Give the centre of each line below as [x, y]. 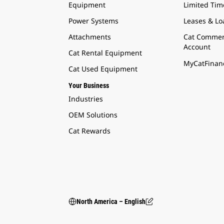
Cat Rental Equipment [105, 53]
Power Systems [93, 21]
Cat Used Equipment [103, 69]
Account [197, 47]
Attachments [90, 37]
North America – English [111, 201]
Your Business [89, 85]
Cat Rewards [89, 131]
